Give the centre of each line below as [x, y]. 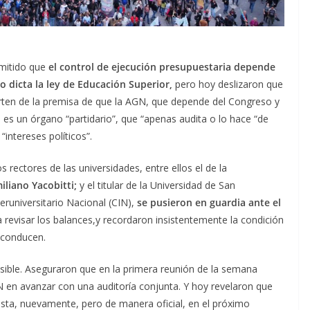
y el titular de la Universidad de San [156, 185]
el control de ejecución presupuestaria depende [161, 66]
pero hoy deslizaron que [229, 84]
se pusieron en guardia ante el [209, 202]
